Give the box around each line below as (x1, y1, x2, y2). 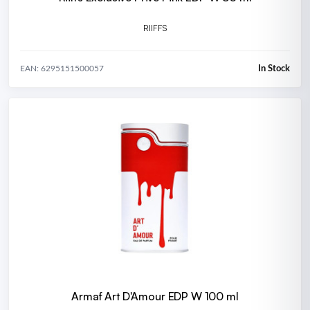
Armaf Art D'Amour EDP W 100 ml (71, 289, 239, 304)
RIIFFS (143, 23, 167, 34)
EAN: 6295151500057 (20, 64, 104, 73)
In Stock (258, 64, 290, 73)
